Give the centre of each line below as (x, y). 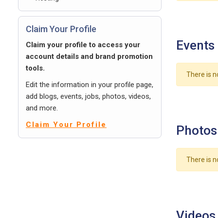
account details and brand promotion (89, 56)
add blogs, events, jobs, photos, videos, (88, 96)
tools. (35, 68)
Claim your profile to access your (83, 45)
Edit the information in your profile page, (90, 85)
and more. (42, 108)
